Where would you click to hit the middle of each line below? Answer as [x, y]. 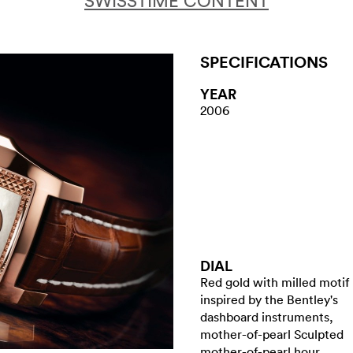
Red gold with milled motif [275, 282]
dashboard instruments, [267, 317]
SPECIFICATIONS [264, 62]
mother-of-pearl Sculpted [272, 334]
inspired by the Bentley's [269, 299]
